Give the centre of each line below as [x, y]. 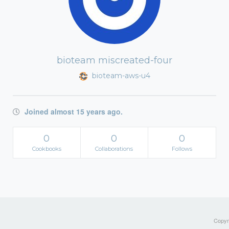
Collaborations [114, 149]
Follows [182, 149]
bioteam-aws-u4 [120, 76]
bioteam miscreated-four [114, 60]
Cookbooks [47, 149]
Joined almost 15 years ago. [73, 111]
